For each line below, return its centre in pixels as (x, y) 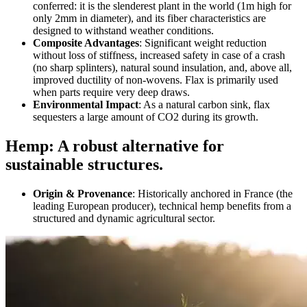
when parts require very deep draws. (111, 92)
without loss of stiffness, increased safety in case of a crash (159, 55)
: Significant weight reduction (203, 42)
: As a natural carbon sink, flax (204, 104)
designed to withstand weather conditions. (123, 30)
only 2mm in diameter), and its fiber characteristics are (149, 18)
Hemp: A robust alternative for (115, 146)
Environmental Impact (86, 104)
